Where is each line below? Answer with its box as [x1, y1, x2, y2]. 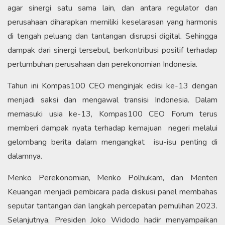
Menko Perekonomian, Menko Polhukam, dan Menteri [8, 172, 217, 183]
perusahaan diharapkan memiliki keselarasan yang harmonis [8, 16, 217, 28]
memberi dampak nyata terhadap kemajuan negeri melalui [8, 122, 217, 134]
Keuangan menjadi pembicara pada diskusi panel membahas [8, 186, 217, 197]
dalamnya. [8, 150, 42, 162]
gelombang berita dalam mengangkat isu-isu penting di [8, 136, 217, 148]
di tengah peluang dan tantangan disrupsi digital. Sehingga [8, 30, 217, 42]
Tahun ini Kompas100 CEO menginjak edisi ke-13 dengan [8, 80, 217, 91]
